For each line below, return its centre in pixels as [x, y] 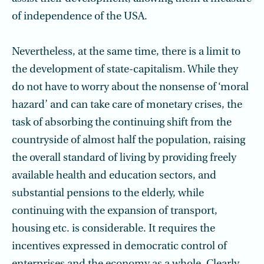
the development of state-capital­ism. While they [125, 70]
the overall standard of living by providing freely [124, 158]
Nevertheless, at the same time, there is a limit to [126, 52]
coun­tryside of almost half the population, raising [128, 141]
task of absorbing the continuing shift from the [122, 123]
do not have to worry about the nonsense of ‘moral [130, 88]
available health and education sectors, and [114, 176]
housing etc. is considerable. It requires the [113, 229]
